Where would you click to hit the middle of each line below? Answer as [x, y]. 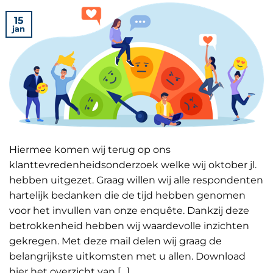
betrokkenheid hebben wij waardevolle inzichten [129, 225]
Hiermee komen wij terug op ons [90, 149]
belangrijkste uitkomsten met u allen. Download [127, 256]
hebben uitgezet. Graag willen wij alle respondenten [136, 180]
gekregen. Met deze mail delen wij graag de [115, 241]
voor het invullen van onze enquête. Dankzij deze [129, 210]
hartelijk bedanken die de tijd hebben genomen [127, 195]
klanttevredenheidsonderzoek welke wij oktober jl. [133, 165]
